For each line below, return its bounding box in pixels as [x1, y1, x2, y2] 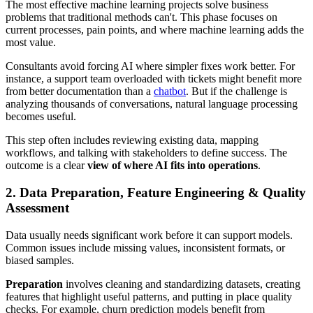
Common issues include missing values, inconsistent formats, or [6, 241, 285, 254]
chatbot [154, 85, 186, 98]
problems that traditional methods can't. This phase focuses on [6, 11, 277, 24]
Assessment [6, 200, 69, 215]
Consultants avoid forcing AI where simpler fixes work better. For [6, 60, 295, 73]
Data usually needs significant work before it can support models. [6, 228, 293, 241]
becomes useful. [6, 110, 76, 123]
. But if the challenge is [186, 85, 287, 98]
